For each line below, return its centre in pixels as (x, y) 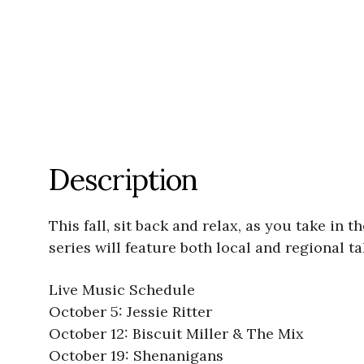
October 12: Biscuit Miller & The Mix (176, 334)
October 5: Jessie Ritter (130, 312)
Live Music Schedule (122, 290)
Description (123, 180)
